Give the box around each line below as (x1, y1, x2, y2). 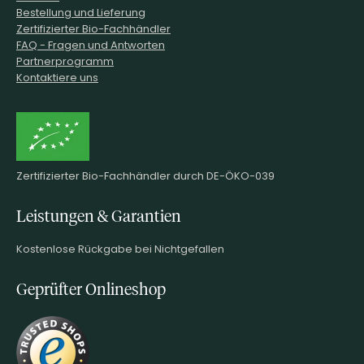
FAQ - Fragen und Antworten (16, 37, 165, 52)
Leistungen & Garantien (16, 207, 181, 225)
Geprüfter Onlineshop (16, 280, 166, 298)
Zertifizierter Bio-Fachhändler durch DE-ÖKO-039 (16, 167, 275, 183)
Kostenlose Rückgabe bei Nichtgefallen (16, 240, 224, 256)
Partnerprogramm (16, 53, 114, 68)
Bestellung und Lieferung (16, 4, 145, 19)
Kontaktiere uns (16, 69, 98, 84)
